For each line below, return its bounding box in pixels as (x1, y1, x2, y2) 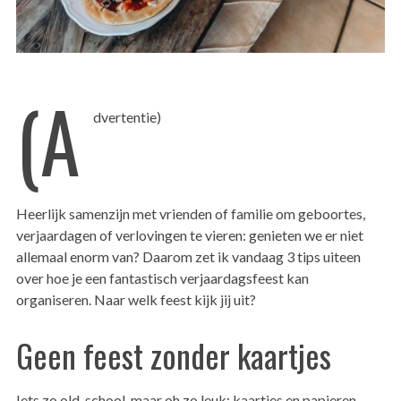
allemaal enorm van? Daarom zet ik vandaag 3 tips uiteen (15, 248, 361, 266)
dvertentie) (92, 108, 161, 126)
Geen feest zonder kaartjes (15, 331, 331, 380)
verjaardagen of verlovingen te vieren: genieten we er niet (15, 226, 363, 244)
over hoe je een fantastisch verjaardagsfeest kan (15, 269, 309, 287)
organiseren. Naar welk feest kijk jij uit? (15, 291, 256, 309)
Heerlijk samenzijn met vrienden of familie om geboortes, (15, 205, 365, 223)
